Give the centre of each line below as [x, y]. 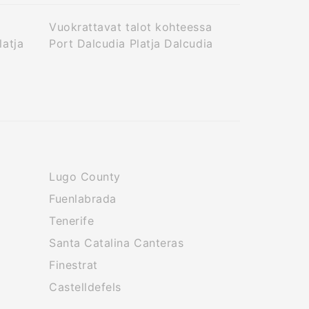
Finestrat [73, 265]
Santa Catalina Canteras [117, 243]
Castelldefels [86, 287]
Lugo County [85, 177]
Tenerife [72, 221]
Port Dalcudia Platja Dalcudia [131, 43]
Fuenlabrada [83, 199]
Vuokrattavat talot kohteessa [131, 27]
